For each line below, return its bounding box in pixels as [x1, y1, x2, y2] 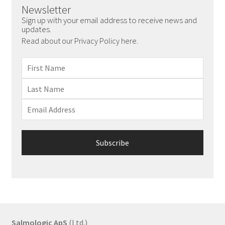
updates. [21, 23, 51, 35]
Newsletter [21, 2, 71, 17]
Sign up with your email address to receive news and [21, 14, 197, 26]
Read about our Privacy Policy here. [21, 35, 140, 46]
